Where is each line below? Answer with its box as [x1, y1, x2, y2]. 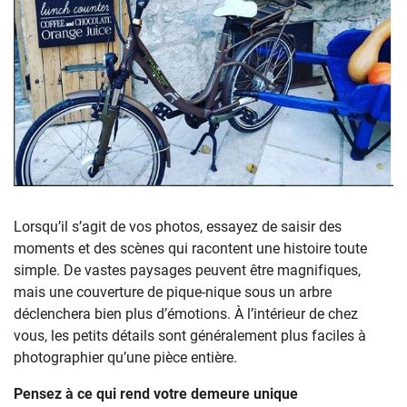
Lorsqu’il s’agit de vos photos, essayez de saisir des [14, 215, 342, 235]
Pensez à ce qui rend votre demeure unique [14, 382, 298, 402]
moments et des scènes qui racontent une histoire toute [14, 237, 367, 257]
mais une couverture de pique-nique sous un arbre [14, 281, 332, 301]
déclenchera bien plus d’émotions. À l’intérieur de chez [14, 303, 358, 323]
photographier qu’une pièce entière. [14, 346, 237, 366]
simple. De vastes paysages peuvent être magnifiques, [14, 259, 361, 279]
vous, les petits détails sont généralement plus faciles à [14, 324, 366, 344]
